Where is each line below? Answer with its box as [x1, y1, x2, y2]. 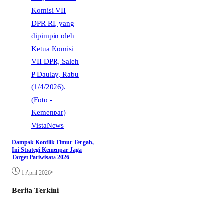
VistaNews [31, 121, 64, 130]
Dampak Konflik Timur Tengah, [12, 139, 94, 146]
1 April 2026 [21, 169, 51, 177]
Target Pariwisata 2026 [12, 154, 69, 161]
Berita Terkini [12, 185, 59, 195]
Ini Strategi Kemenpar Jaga [12, 146, 82, 154]
